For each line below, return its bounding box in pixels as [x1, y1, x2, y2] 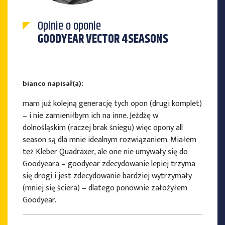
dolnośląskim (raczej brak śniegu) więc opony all [23, 121, 183, 135]
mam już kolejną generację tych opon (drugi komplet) [23, 97, 202, 111]
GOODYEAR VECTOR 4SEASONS [38, 30, 168, 49]
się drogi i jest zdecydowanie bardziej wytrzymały [23, 169, 192, 183]
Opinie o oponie [38, 17, 101, 36]
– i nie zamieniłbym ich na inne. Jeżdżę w [23, 109, 158, 123]
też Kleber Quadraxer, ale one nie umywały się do [23, 145, 188, 159]
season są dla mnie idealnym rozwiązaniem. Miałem [23, 133, 196, 147]
